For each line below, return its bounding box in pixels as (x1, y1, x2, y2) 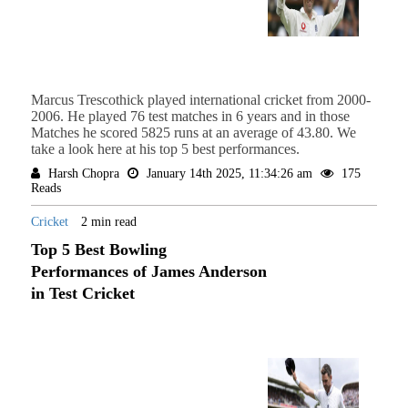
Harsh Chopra (44, 167, 123, 181)
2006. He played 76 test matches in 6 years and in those (30, 108, 350, 125)
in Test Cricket (30, 284, 135, 303)
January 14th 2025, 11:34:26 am (142, 167, 316, 181)
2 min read (80, 215, 137, 229)
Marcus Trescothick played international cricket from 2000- (30, 92, 371, 108)
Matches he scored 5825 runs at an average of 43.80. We (30, 125, 356, 141)
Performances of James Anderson (30, 262, 267, 281)
